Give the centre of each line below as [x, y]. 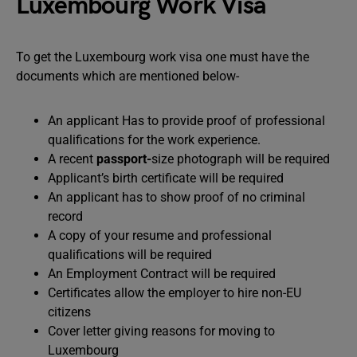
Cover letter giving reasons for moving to [161, 331]
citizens [69, 312]
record [65, 216]
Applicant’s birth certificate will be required [166, 178]
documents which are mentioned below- [127, 76]
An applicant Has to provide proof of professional [186, 121]
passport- [124, 159]
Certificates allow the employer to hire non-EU [175, 293]
